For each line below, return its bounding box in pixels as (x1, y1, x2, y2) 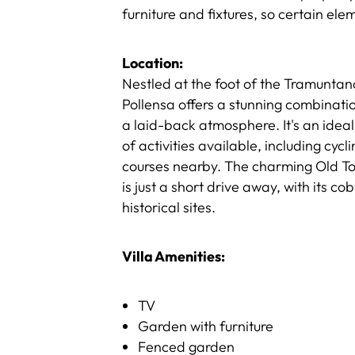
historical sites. (122, 198, 216, 216)
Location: (122, 54, 184, 72)
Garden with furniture (138, 317, 274, 335)
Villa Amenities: (122, 247, 226, 265)
